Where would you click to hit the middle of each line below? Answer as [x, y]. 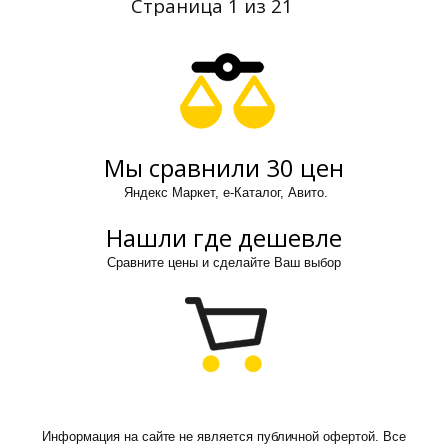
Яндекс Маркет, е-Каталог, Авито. [224, 193]
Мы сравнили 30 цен [224, 168]
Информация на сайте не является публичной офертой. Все [224, 437]
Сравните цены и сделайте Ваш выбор [224, 263]
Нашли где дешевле [224, 238]
